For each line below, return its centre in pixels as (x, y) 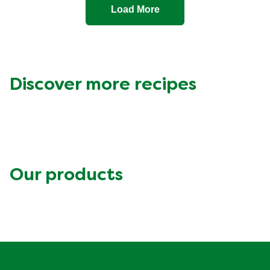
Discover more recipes (103, 86)
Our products (66, 176)
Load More (135, 9)
